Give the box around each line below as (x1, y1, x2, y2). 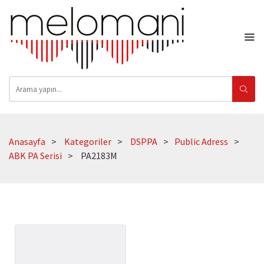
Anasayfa (9, 136, 45, 148)
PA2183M (81, 150, 117, 162)
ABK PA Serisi (9, 150, 62, 162)
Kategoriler (64, 136, 111, 148)
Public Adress (174, 136, 228, 148)
